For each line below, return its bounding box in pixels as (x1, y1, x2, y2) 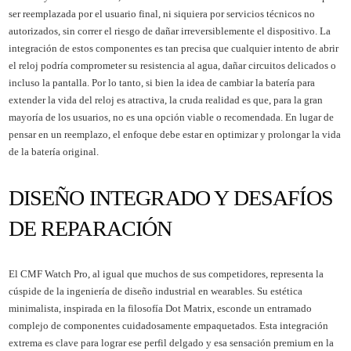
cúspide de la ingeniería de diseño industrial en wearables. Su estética (8, 284, 302, 297)
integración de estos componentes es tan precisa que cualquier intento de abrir (8, 42, 338, 54)
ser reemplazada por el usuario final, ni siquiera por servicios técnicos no (8, 7, 315, 20)
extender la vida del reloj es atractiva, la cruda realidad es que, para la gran (8, 93, 323, 106)
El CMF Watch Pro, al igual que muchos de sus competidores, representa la (8, 267, 324, 280)
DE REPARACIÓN (8, 215, 172, 241)
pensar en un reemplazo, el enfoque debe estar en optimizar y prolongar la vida (8, 128, 341, 140)
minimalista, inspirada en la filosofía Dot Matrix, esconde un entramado (8, 302, 312, 314)
